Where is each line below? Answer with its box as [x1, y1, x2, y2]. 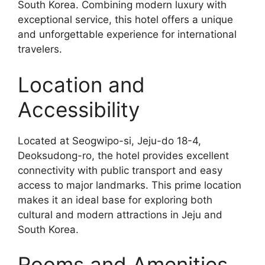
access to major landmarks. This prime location [18, 179, 241, 191]
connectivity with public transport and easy [18, 164, 222, 176]
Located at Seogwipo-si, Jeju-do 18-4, [18, 134, 201, 147]
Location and [18, 72, 145, 97]
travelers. [18, 43, 62, 56]
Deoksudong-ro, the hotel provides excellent [18, 149, 229, 161]
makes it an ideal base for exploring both [18, 193, 212, 206]
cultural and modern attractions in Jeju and [18, 208, 222, 221]
